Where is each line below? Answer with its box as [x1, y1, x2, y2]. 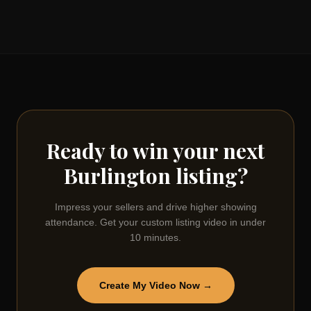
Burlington [63, 162, 171, 190]
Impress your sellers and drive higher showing [54, 201, 257, 212]
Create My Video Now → [99, 280, 212, 291]
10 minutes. [130, 232, 181, 243]
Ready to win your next [47, 137, 264, 165]
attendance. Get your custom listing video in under [45, 217, 266, 228]
